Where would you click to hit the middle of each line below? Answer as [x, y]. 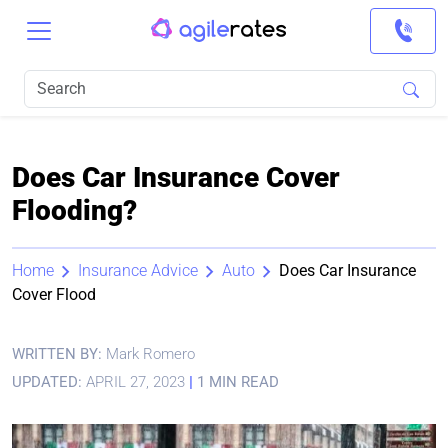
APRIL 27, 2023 [135, 382]
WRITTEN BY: [59, 354]
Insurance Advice [138, 270]
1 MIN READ [236, 382]
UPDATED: [47, 382]
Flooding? [74, 210]
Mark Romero [150, 354]
